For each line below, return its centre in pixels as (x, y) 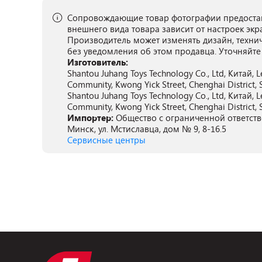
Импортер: (92, 118)
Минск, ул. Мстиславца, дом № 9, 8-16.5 (147, 129)
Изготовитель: (98, 62)
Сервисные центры (106, 140)
